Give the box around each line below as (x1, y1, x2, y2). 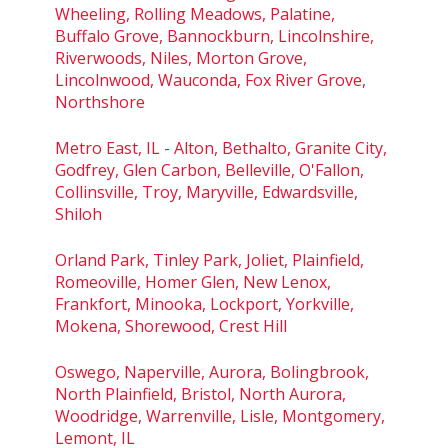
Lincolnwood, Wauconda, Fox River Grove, (55, 68, 366, 91)
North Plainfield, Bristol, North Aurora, (55, 382, 346, 405)
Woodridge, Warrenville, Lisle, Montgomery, (55, 404, 385, 427)
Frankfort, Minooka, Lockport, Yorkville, (55, 292, 354, 315)
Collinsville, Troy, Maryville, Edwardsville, (55, 180, 358, 203)
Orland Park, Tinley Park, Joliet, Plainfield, (55, 248, 364, 271)
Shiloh (55, 202, 102, 225)
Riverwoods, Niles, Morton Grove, (55, 46, 307, 69)
